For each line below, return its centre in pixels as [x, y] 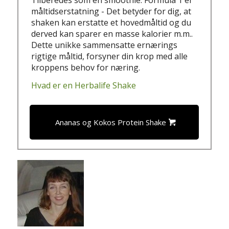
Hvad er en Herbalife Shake [84, 86]
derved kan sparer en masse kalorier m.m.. [112, 33]
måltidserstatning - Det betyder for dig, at [111, 11]
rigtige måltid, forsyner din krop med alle [110, 56]
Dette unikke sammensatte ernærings [105, 45]
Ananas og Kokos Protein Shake [111, 122]
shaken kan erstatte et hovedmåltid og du [111, 22]
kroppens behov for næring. [86, 67]
